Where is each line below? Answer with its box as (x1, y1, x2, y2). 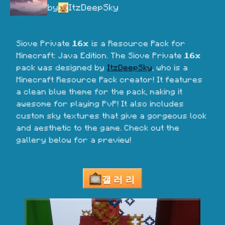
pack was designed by (16, 64, 107, 72)
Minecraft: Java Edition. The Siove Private (16, 52, 184, 60)
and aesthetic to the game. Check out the (16, 124, 179, 132)
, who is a (152, 64, 188, 72)
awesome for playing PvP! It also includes (16, 100, 184, 108)
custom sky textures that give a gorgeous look (16, 112, 206, 120)
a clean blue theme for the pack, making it (16, 88, 182, 96)
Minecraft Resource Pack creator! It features (16, 76, 202, 84)
